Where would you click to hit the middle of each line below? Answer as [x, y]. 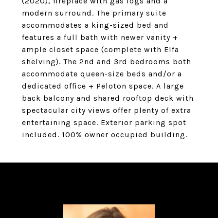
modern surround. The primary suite [94, 13]
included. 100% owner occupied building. [105, 135]
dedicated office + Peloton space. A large [103, 86]
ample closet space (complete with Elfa [100, 49]
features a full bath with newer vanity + [100, 37]
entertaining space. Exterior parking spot [104, 122]
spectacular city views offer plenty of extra [107, 110]
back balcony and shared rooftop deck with [108, 98]
